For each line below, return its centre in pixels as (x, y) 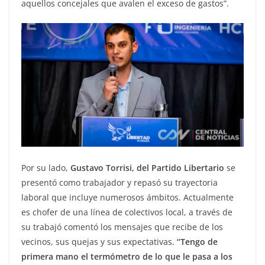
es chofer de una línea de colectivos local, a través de (127, 212)
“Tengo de (197, 242)
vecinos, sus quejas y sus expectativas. (99, 242)
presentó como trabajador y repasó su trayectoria (119, 183)
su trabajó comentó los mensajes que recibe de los (122, 227)
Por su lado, (46, 168)
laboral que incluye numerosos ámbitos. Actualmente (127, 198)
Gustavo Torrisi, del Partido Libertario (147, 168)
